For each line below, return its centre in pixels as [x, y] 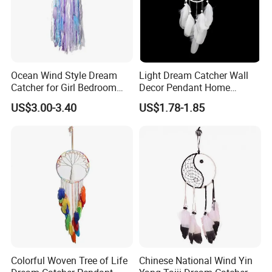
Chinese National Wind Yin [195, 261]
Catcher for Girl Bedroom [64, 88]
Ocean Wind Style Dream [64, 76]
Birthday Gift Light [178, 100]
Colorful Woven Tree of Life [70, 261]
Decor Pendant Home [184, 88]
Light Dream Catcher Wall [193, 76]
